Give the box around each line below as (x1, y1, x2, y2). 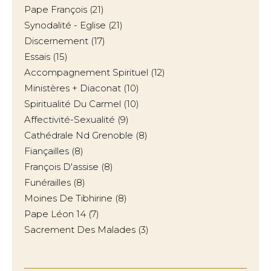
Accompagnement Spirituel (24, 67, 148, 78)
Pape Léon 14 (24, 208, 86, 220)
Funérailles (24, 177, 71, 188)
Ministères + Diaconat (24, 82, 121, 94)
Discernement (24, 35, 88, 47)
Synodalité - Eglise (24, 19, 106, 31)
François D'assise (24, 161, 99, 172)
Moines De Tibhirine (24, 192, 113, 204)
